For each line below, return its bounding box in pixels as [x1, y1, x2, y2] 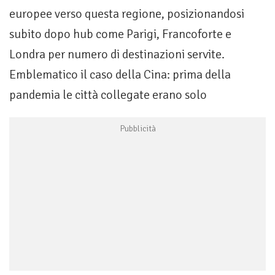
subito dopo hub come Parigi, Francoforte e [9, 26, 231, 42]
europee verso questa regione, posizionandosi [9, 6, 244, 22]
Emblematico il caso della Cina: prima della [9, 67, 231, 83]
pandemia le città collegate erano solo [9, 87, 207, 103]
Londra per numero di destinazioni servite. [9, 47, 225, 63]
